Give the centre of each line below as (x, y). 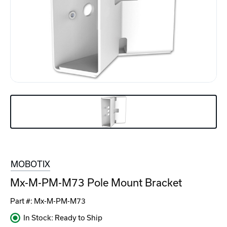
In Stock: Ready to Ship (63, 218)
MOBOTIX (30, 164)
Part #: (22, 201)
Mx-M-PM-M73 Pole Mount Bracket (96, 183)
